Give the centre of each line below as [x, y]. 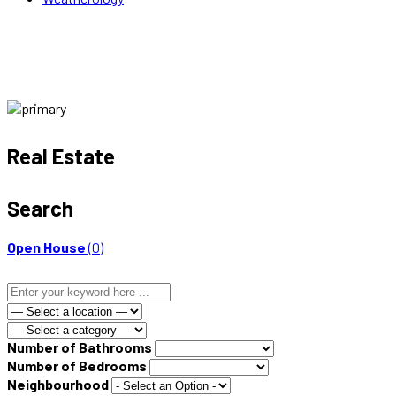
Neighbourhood [58, 384]
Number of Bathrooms [80, 346]
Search [40, 208]
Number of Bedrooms [77, 365]
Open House [46, 247]
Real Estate [61, 156]
